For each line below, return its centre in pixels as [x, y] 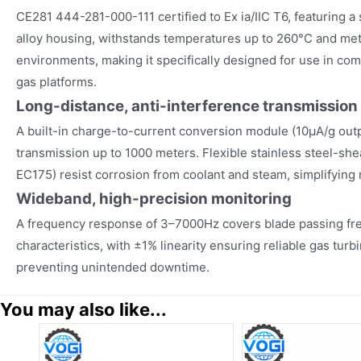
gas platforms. [56, 81]
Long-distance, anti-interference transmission [187, 106]
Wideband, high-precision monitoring [154, 198]
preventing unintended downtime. [113, 267]
